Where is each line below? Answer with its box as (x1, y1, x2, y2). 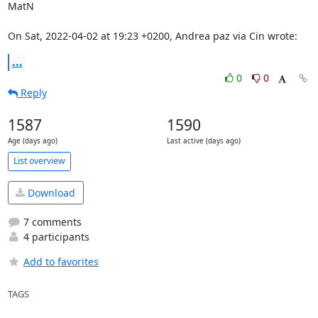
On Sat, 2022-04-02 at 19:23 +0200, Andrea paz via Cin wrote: (7, 28, 297, 43)
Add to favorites (23, 255, 99, 268)
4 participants (20, 230, 89, 243)
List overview (13, 155, 65, 167)
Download (25, 185, 75, 199)
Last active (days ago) (166, 136, 241, 146)
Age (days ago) (7, 136, 57, 146)
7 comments (20, 215, 82, 229)
